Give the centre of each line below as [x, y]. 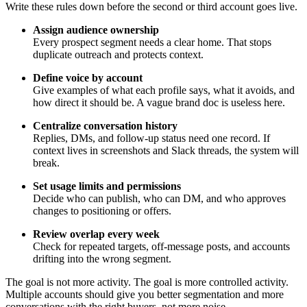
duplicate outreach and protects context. [118, 54]
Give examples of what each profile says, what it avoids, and [164, 90]
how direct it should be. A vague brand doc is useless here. [159, 102]
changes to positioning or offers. [102, 211]
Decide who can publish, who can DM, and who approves [159, 198]
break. [46, 163]
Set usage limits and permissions [107, 186]
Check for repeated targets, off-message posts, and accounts [161, 246]
